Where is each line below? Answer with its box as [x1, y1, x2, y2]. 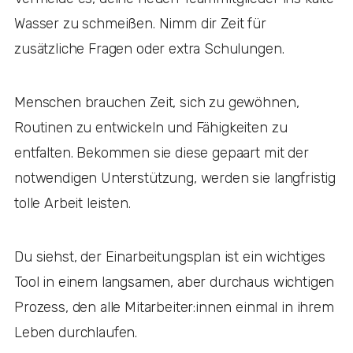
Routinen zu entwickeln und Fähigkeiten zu [14, 118, 288, 136]
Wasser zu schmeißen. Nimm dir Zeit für [14, 14, 266, 32]
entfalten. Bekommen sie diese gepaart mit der [14, 143, 309, 162]
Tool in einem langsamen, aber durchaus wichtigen [14, 273, 335, 291]
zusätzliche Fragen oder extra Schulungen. [14, 39, 288, 58]
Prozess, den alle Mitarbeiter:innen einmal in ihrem [14, 298, 334, 316]
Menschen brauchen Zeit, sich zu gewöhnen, [14, 93, 299, 111]
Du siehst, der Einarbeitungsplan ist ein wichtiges [14, 247, 325, 266]
